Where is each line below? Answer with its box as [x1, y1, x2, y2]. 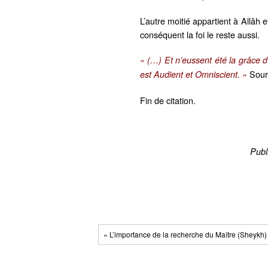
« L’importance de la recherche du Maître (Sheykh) [103, 229, 267, 240]
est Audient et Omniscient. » [140, 68, 249, 81]
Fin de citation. [140, 94, 196, 107]
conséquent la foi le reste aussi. [140, 28, 260, 41]
